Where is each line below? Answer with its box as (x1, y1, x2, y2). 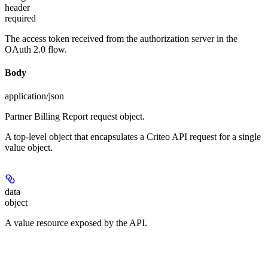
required (5, 13, 36, 23)
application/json (5, 91, 64, 102)
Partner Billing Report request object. (5, 111, 145, 122)
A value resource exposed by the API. (5, 218, 147, 229)
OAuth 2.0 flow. (5, 44, 67, 54)
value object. (5, 142, 53, 153)
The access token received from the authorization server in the (5, 33, 237, 44)
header (5, 2, 30, 13)
